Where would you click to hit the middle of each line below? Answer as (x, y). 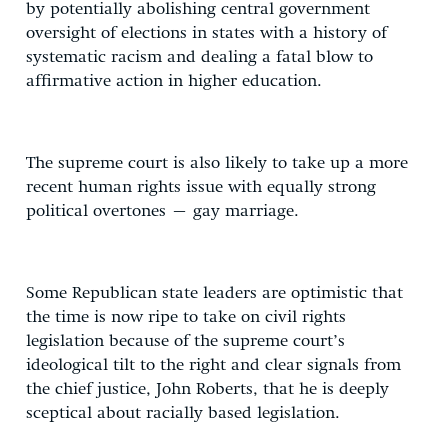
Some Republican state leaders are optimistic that (214, 293)
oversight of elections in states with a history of (206, 33)
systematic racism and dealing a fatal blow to (199, 57)
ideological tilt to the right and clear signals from (213, 365)
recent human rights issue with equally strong (201, 187)
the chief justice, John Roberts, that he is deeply (207, 389)
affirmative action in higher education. (174, 81)
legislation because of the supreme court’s (185, 341)
